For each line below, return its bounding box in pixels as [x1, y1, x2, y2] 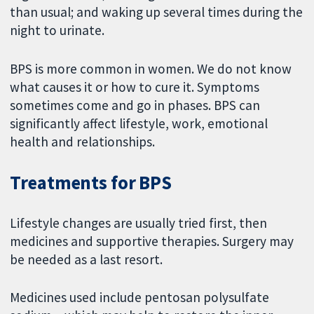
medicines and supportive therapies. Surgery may [10, 232, 294, 250]
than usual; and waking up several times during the [10, 4, 303, 21]
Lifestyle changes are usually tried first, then [10, 214, 268, 231]
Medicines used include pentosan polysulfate [10, 289, 270, 306]
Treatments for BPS [10, 170, 172, 194]
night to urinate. [10, 22, 105, 39]
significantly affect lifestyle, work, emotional [10, 114, 268, 132]
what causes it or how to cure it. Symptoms [10, 78, 260, 95]
